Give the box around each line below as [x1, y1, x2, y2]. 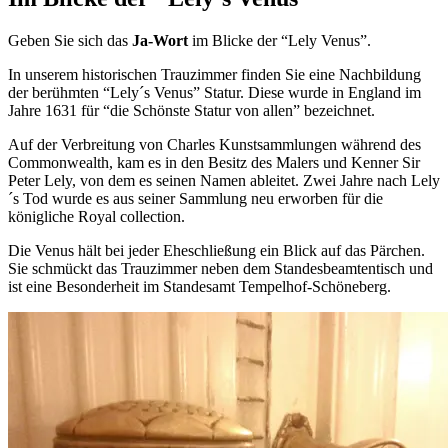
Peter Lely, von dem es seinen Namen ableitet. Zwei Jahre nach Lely [8, 172, 440, 190]
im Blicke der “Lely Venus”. [188, 32, 371, 50]
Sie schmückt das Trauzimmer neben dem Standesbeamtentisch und [8, 260, 433, 278]
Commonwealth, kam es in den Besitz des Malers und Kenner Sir [8, 154, 420, 172]
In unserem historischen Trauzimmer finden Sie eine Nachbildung [8, 66, 421, 84]
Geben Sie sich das [8, 32, 132, 50]
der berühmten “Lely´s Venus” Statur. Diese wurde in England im [8, 84, 421, 102]
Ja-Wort [132, 32, 188, 50]
